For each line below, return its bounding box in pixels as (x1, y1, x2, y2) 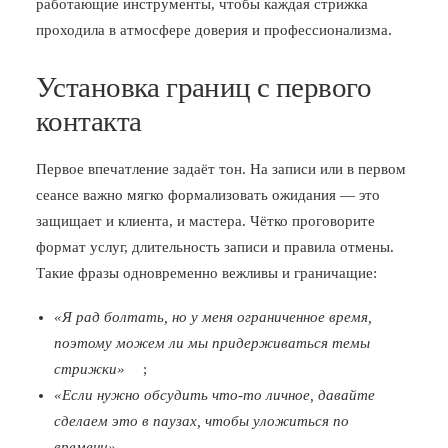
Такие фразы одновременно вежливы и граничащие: (36, 265, 377, 281)
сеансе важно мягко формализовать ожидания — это (36, 187, 380, 203)
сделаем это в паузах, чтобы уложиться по (54, 413, 349, 429)
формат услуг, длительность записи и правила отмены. (36, 239, 394, 255)
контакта (36, 105, 142, 137)
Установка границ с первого (36, 71, 371, 103)
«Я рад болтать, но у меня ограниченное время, (54, 309, 372, 325)
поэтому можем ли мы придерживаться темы (54, 335, 370, 351)
